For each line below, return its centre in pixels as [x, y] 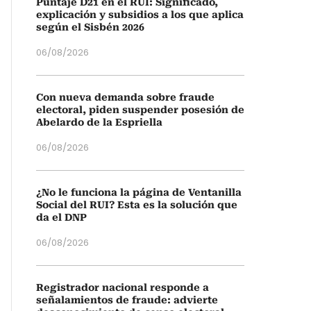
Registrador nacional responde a [123, 287]
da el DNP [61, 217]
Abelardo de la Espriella [99, 122]
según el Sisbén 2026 [90, 27]
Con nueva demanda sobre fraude [125, 97]
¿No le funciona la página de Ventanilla [139, 192]
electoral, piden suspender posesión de [140, 110]
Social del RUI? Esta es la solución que [137, 205]
